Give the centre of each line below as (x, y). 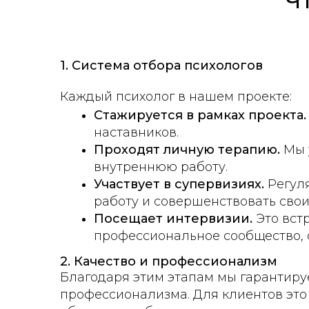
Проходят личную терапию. (189, 150)
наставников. (136, 133)
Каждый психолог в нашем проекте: (176, 97)
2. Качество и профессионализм (169, 261)
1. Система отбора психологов (161, 66)
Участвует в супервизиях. (179, 185)
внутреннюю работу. (161, 167)
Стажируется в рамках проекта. (200, 116)
